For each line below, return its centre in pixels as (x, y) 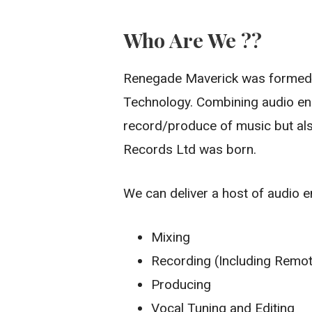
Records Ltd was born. (190, 150)
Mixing (171, 237)
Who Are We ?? (193, 39)
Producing (181, 284)
